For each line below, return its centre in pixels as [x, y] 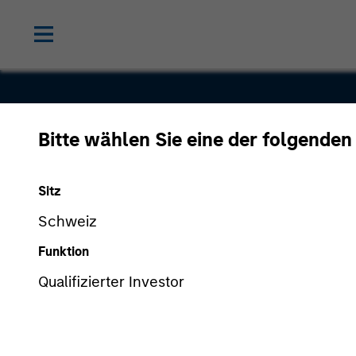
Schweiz [68, 221]
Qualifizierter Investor [111, 281]
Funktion [64, 251]
